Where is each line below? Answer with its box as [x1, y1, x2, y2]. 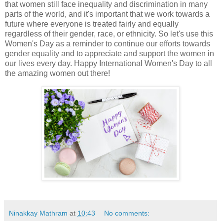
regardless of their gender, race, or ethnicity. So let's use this [5, 29, 213, 38]
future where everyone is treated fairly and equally [5, 19, 179, 28]
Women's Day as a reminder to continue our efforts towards [5, 39, 210, 48]
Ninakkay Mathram [9, 209, 68, 218]
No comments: [104, 209, 150, 218]
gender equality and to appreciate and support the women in [5, 49, 214, 58]
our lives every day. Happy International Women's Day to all [5, 59, 212, 68]
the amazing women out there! [5, 69, 110, 77]
